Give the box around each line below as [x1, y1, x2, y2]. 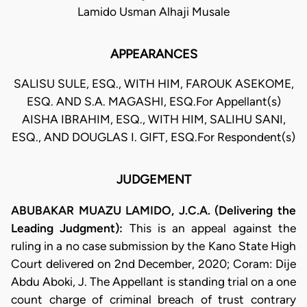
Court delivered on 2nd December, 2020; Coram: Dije [11, 256, 296, 271]
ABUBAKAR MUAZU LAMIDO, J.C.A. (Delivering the [11, 203, 296, 217]
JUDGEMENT [116, 172, 191, 188]
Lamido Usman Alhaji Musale [77, 5, 230, 19]
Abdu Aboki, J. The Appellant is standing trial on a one [11, 274, 296, 288]
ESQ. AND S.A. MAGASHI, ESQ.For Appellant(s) [26, 95, 281, 109]
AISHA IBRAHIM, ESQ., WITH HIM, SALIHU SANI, [21, 112, 286, 127]
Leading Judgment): [11, 221, 130, 235]
